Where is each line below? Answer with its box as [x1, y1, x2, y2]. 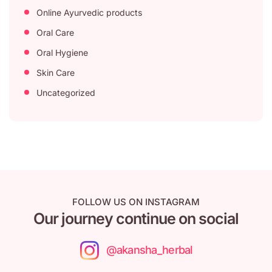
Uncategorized [36, 87, 95, 98]
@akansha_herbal [106, 243, 193, 257]
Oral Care [36, 27, 74, 38]
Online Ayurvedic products [36, 7, 142, 18]
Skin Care [36, 67, 75, 78]
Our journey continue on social [33, 209, 239, 228]
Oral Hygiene [36, 47, 88, 58]
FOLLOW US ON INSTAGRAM [72, 195, 200, 208]
